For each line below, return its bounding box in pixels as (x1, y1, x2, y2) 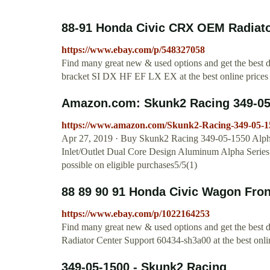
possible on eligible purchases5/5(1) (61, 160, 197, 171)
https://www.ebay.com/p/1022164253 (61, 209, 210, 219)
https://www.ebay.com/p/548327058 (61, 45, 205, 55)
